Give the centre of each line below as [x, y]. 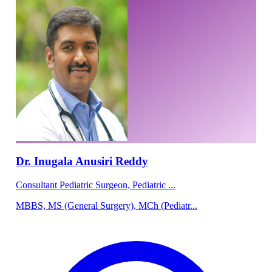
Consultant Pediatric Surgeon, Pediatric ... [96, 185]
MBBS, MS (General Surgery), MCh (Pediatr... [107, 206]
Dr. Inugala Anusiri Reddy [82, 161]
